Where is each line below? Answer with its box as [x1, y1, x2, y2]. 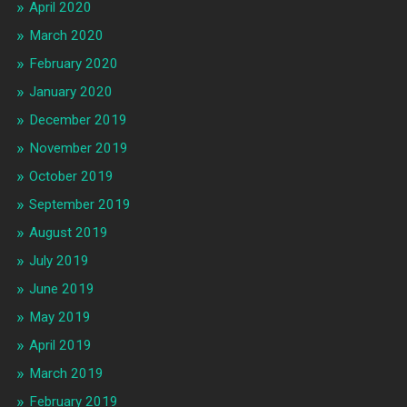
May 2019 [28, 309, 91, 326]
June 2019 [28, 281, 94, 298]
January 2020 [28, 84, 113, 101]
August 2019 [28, 224, 108, 242]
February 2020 [28, 55, 118, 73]
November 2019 [28, 140, 128, 157]
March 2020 [28, 27, 104, 45]
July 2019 [28, 253, 89, 270]
